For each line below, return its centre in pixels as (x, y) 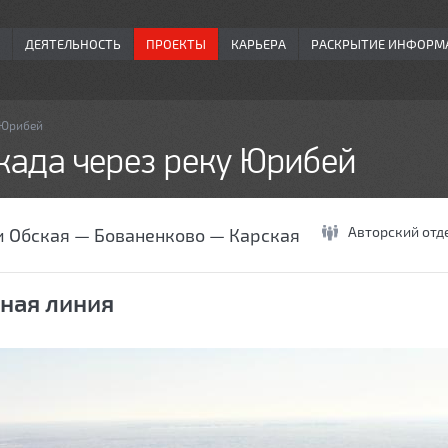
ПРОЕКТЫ (176, 44)
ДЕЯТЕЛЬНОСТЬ (73, 44)
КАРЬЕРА (258, 44)
